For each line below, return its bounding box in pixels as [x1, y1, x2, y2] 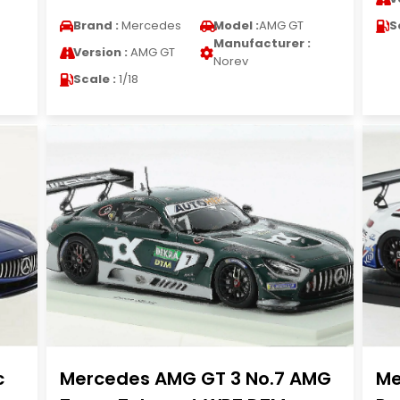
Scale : [72, 71, 116, 87]
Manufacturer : [212, 35, 311, 52]
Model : [212, 17, 259, 34]
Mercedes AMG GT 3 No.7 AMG [59, 366, 331, 391]
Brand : [72, 17, 119, 34]
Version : [72, 44, 128, 61]
